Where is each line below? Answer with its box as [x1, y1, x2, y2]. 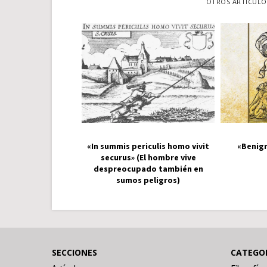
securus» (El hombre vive [100, 152, 196, 163]
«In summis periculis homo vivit [87, 141, 209, 152]
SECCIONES [52, 247, 97, 259]
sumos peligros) [116, 175, 180, 186]
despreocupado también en [93, 163, 203, 175]
